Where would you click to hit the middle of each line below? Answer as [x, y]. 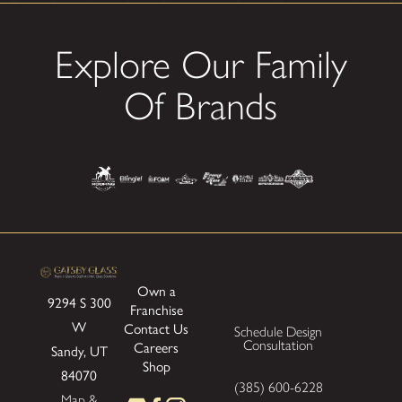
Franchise [156, 310]
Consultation [279, 345]
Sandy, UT [79, 350]
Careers [157, 347]
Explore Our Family [201, 65]
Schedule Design [279, 331]
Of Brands [201, 106]
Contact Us [157, 328]
